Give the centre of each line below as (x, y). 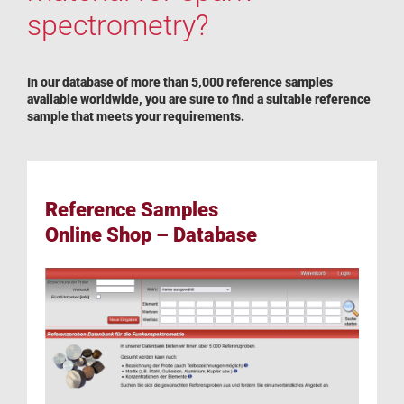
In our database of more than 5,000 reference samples (179, 83)
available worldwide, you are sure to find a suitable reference (198, 100)
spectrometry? (118, 25)
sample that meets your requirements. (135, 117)
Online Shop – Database (151, 235)
